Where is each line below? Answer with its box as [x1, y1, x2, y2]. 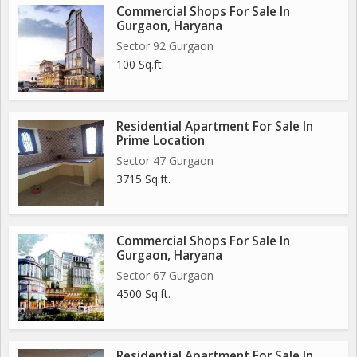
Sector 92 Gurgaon [116, 38, 214, 54]
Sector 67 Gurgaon [116, 268, 214, 284]
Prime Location [116, 132, 205, 150]
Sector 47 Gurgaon [116, 153, 214, 169]
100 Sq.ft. [116, 57, 164, 73]
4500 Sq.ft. [116, 286, 171, 302]
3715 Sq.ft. [116, 171, 171, 187]
